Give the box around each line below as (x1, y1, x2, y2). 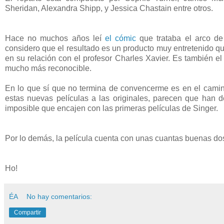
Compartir (14, 208, 41, 216)
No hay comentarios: (26, 192, 92, 200)
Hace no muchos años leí (5, 33, 105, 42)
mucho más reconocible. (5, 63, 91, 72)
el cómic (104, 33, 136, 42)
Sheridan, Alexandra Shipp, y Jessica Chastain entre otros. (5, 3, 213, 12)
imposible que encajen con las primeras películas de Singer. (5, 103, 218, 112)
